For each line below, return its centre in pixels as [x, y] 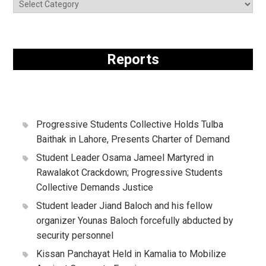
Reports [133, 59]
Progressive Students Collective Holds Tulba [129, 124]
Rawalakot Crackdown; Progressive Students [129, 172]
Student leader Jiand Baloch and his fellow [124, 206]
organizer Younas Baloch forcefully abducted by [134, 221]
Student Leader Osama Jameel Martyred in [125, 158]
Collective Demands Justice [94, 187]
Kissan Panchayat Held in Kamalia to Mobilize [131, 254]
